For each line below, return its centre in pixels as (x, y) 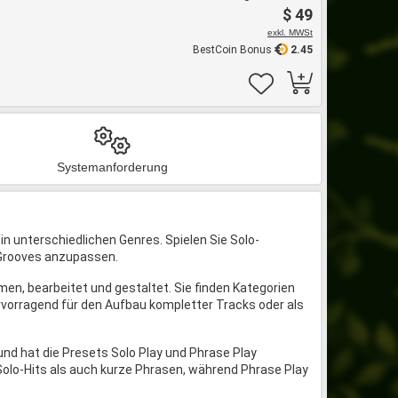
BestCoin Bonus (234, 50)
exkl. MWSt (290, 32)
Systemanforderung (112, 167)
